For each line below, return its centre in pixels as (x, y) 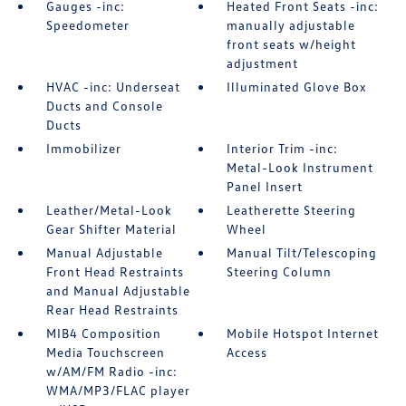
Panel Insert (265, 186)
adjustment (263, 63)
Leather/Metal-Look (109, 210)
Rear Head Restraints (112, 309)
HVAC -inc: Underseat (113, 87)
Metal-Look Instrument (300, 167)
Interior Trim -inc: (283, 148)
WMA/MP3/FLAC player (118, 390)
